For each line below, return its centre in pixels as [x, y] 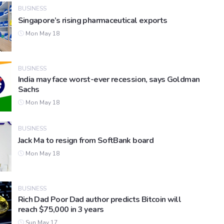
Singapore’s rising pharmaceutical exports [92, 21]
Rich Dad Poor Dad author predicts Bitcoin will [99, 200]
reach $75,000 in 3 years [61, 210]
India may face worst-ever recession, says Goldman [109, 80]
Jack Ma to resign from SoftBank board [85, 141]
